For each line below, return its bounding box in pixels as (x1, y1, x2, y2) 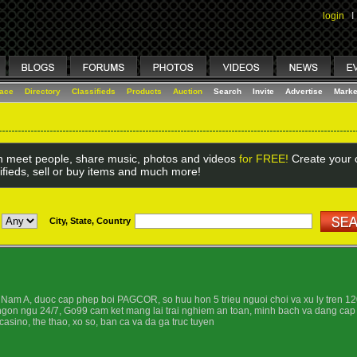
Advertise (285, 87, 323, 96)
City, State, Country (49, 216, 131, 226)
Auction (173, 87, 202, 96)
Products (127, 87, 162, 96)
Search (214, 87, 241, 96)
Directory (25, 87, 61, 96)
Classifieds (72, 87, 116, 96)
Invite (253, 87, 274, 96)
